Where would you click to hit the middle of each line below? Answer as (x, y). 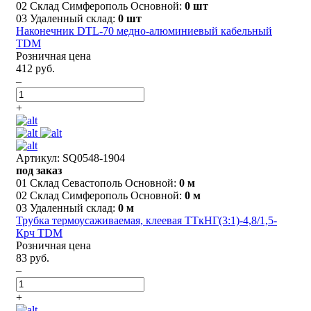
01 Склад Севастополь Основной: (98, 183)
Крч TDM (39, 233)
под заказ (39, 170)
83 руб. (33, 258)
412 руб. (35, 68)
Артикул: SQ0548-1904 (70, 158)
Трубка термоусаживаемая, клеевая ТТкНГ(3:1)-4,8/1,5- (146, 220)
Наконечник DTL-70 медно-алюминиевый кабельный (144, 31)
